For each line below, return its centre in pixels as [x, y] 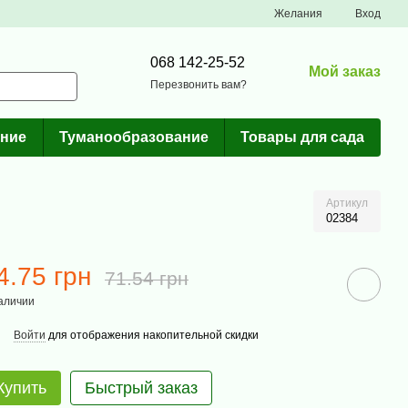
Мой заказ [345, 71]
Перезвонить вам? [199, 84]
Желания [298, 14]
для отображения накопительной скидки [152, 335]
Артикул [347, 203]
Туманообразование [133, 137]
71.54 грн [146, 278]
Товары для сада [303, 137]
